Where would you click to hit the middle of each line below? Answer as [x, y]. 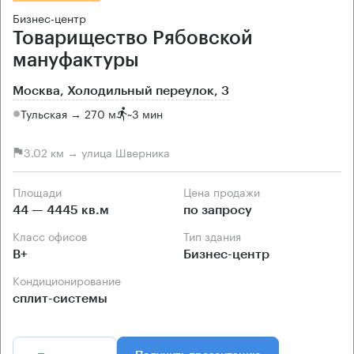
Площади [41, 191]
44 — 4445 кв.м [61, 210]
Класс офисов [53, 235]
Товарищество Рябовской [133, 38]
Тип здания [215, 235]
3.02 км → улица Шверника [97, 152]
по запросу [218, 210]
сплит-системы [60, 298]
